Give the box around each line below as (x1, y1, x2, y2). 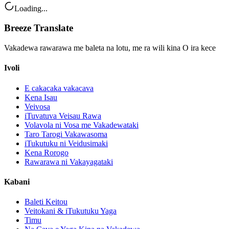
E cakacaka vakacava (25, 83, 94, 93)
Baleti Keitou (25, 197, 67, 207)
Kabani (4, 177, 30, 186)
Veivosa (25, 102, 50, 111)
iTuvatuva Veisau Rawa (25, 111, 101, 120)
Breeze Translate (4, 22, 73, 34)
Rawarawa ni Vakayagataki (25, 157, 113, 166)
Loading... (14, 4, 48, 13)
